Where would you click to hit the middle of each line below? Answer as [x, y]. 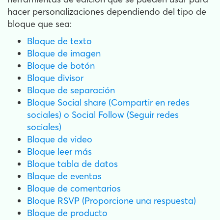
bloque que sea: [40, 24]
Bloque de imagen [64, 54]
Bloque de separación [71, 90]
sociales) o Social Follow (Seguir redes [103, 115]
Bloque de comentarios [74, 189]
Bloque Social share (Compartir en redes [108, 103]
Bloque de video [60, 139]
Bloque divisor [55, 78]
